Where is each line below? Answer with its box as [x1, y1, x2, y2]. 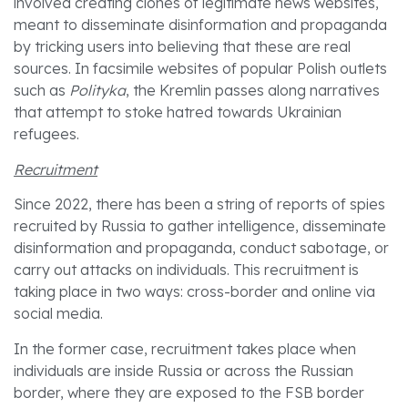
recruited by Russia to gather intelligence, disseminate [14, 217, 386, 236]
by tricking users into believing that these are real [14, 37, 351, 56]
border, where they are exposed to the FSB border [14, 382, 364, 402]
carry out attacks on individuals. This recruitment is [14, 260, 359, 280]
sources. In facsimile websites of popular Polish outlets [14, 59, 387, 78]
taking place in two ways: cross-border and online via [14, 282, 375, 301]
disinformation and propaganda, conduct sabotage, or [14, 239, 389, 258]
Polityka [69, 81, 126, 100]
